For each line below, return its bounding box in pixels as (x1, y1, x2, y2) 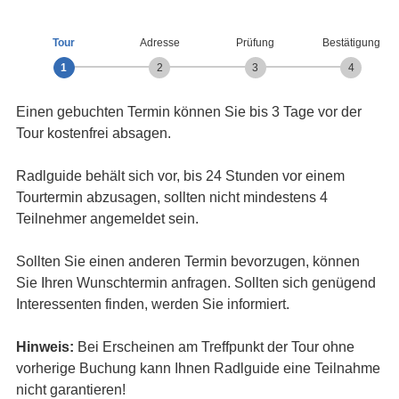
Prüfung (236, 37, 275, 49)
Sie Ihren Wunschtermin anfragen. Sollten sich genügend (15, 275, 376, 290)
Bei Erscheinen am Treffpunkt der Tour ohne (73, 339, 354, 354)
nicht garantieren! (15, 382, 126, 397)
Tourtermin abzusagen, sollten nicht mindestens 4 (15, 190, 328, 205)
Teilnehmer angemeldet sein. (15, 211, 199, 226)
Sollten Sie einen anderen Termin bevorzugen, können (15, 254, 360, 269)
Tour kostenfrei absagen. (15, 126, 171, 141)
